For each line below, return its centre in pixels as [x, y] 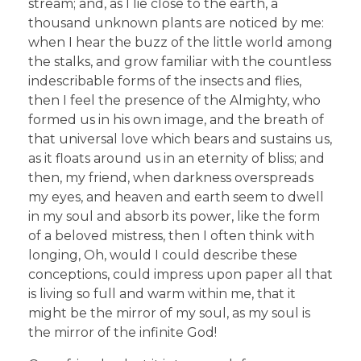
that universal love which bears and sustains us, [180, 139]
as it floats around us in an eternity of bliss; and [176, 158]
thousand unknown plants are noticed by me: [176, 23]
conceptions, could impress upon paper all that [180, 274]
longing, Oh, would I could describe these [163, 255]
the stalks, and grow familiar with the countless [180, 61]
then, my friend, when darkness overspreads [171, 177]
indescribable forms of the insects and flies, [165, 81]
